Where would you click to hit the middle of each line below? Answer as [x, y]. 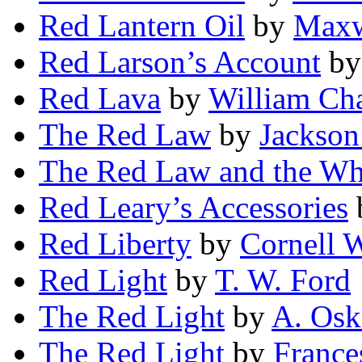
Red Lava [100, 99]
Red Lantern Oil [142, 26]
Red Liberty [115, 244]
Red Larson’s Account [180, 62]
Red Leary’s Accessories [194, 208]
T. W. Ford [283, 280]
